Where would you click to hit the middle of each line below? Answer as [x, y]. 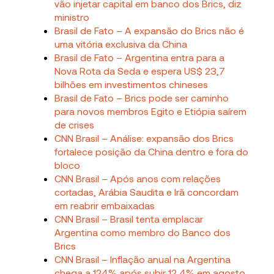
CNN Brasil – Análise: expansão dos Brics [144, 138]
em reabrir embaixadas [105, 205]
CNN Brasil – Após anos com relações [138, 178]
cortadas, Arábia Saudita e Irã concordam [147, 191]
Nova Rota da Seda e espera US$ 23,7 [140, 70]
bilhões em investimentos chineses [131, 84]
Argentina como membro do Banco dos [143, 232]
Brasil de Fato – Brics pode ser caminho [142, 97]
